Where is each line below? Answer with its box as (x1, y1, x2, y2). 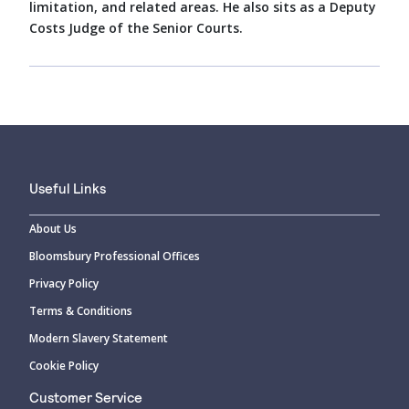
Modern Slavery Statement (29, 330, 168, 346)
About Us (29, 220, 77, 236)
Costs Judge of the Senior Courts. (29, 18, 243, 37)
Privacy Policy (29, 275, 99, 291)
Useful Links (29, 179, 106, 196)
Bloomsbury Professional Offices (29, 247, 200, 264)
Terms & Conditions (29, 302, 132, 319)
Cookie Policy (29, 357, 99, 373)
